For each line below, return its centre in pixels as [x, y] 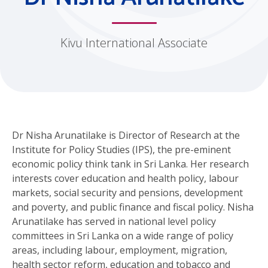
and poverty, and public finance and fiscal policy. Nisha [133, 207]
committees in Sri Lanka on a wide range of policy [123, 236]
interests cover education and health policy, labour [125, 178]
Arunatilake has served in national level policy [114, 221]
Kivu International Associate [134, 43]
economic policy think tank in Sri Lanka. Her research [130, 164]
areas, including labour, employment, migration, [120, 250]
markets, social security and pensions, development [127, 193]
